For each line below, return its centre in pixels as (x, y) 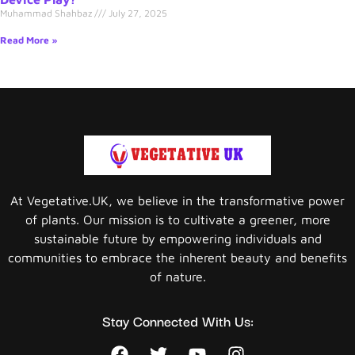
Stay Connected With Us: (177, 321)
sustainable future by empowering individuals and (177, 238)
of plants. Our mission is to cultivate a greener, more (177, 219)
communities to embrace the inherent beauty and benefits (177, 257)
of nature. (177, 276)
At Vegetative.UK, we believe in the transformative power (177, 200)
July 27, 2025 (137, 13)
